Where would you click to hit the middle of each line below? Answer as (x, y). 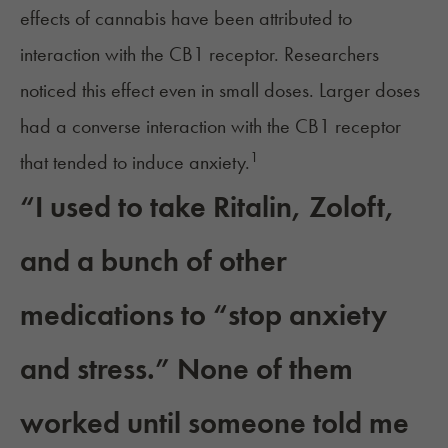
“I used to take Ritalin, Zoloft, (207, 207)
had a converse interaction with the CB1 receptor (210, 126)
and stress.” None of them (186, 369)
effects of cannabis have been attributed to (186, 18)
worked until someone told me (214, 423)
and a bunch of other (153, 261)
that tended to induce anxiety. (135, 162)
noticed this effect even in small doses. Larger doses (220, 90)
